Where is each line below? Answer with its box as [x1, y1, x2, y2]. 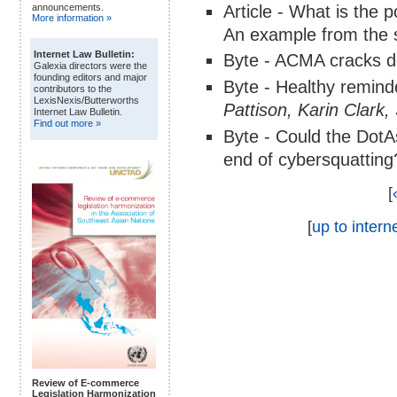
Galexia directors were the [34, 60, 147, 72]
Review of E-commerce [32, 378, 139, 389]
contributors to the [34, 83, 112, 95]
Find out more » [34, 118, 101, 129]
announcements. [32, 2, 104, 13]
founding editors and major [34, 72, 147, 83]
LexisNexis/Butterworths [34, 95, 139, 106]
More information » [32, 12, 112, 24]
